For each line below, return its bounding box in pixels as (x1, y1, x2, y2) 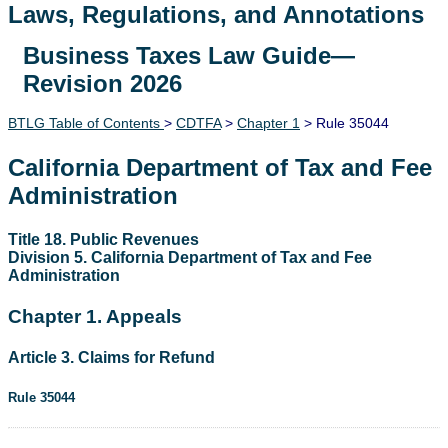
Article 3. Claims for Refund (8, 349, 215, 367)
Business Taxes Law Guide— (23, 41, 355, 69)
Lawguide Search (7, 47, 205, 75)
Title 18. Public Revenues (8, 230, 199, 248)
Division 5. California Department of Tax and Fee (8, 248, 372, 266)
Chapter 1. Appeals (8, 306, 182, 328)
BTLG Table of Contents (8, 114, 164, 131)
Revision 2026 (23, 69, 182, 97)
